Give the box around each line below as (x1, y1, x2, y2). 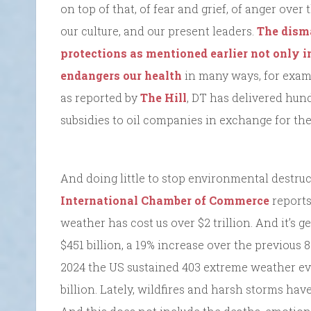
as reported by (60, 90, 140, 105)
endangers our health (60, 67, 182, 83)
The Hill (140, 90, 187, 105)
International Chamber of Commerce (60, 192, 269, 208)
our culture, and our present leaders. (60, 23, 257, 38)
